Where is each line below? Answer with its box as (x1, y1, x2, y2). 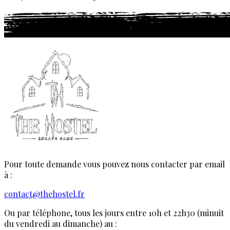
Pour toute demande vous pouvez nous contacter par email (4, 159, 225, 170)
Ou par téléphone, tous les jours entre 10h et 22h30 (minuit (4, 207, 224, 219)
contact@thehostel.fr (4, 188, 85, 200)
